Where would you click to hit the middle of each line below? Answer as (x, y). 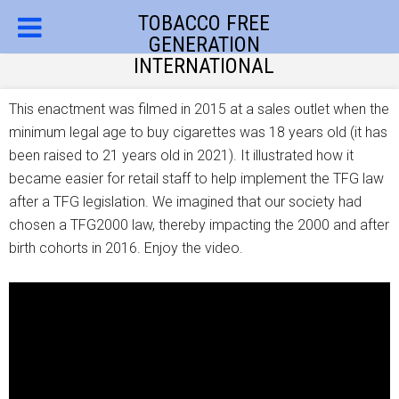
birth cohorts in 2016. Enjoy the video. (126, 248)
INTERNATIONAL (204, 66)
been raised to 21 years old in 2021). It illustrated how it (181, 155)
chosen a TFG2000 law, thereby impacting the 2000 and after (199, 225)
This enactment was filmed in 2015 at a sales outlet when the (199, 109)
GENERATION (204, 45)
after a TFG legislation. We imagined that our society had (185, 202)
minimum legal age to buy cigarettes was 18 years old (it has (198, 132)
